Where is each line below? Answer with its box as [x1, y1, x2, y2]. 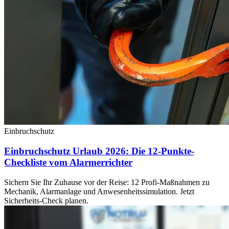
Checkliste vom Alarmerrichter [4, 156, 132, 168]
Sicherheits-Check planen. [4, 196, 88, 205]
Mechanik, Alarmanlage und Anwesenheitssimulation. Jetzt [4, 187, 194, 196]
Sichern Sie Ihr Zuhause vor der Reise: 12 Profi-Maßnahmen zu [4, 177, 210, 187]
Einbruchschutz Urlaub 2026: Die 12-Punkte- [4, 145, 194, 156]
